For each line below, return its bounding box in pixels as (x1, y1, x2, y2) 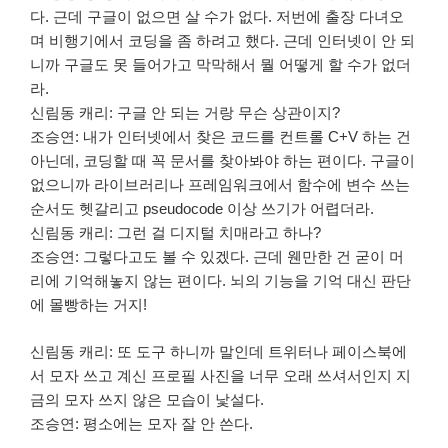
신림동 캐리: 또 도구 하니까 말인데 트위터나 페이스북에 (30, 342, 407, 360)
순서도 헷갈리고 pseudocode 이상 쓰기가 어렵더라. (30, 200, 374, 218)
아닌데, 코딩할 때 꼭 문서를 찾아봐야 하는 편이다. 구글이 (30, 152, 415, 170)
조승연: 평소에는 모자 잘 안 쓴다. (30, 414, 253, 432)
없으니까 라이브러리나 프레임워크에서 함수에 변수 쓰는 (30, 176, 410, 194)
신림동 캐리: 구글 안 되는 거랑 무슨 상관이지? (30, 104, 340, 122)
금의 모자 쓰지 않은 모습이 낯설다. (30, 390, 264, 408)
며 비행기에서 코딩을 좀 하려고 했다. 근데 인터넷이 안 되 (30, 32, 415, 50)
